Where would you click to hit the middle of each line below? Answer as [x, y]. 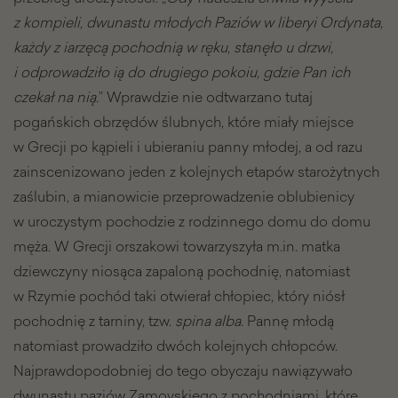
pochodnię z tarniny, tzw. [94, 321]
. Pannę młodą [287, 321]
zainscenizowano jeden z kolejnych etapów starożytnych [196, 172]
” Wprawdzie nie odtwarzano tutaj [206, 97]
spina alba [208, 321]
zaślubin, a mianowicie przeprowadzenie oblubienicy [184, 197]
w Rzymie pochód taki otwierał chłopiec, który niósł [179, 296]
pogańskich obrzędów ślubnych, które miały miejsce [183, 122]
